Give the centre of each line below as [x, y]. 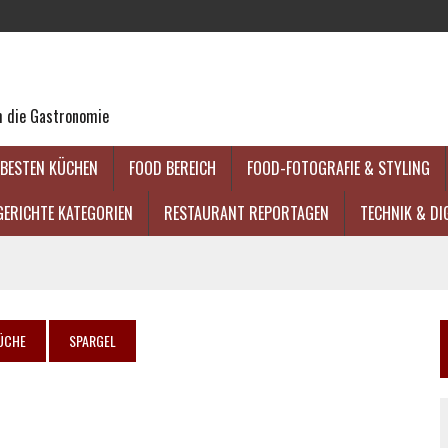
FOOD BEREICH [172, 168]
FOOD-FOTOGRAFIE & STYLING [338, 168]
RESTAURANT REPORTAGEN [246, 213]
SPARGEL [92, 340]
